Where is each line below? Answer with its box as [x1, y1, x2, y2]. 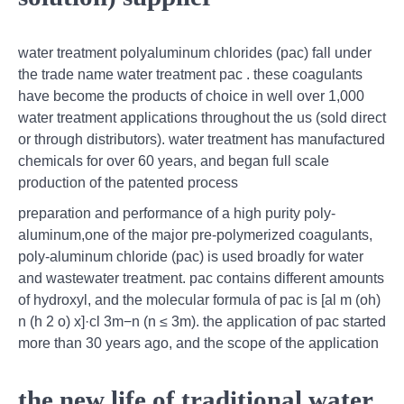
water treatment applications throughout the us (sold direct [18, 109, 386, 125]
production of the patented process [18, 174, 238, 190]
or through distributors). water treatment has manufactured [18, 131, 385, 147]
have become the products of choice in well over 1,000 [18, 87, 364, 104]
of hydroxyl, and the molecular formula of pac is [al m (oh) [18, 291, 381, 308]
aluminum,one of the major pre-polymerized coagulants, [18, 226, 372, 243]
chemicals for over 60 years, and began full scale [18, 152, 329, 169]
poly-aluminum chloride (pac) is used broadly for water [18, 248, 363, 264]
